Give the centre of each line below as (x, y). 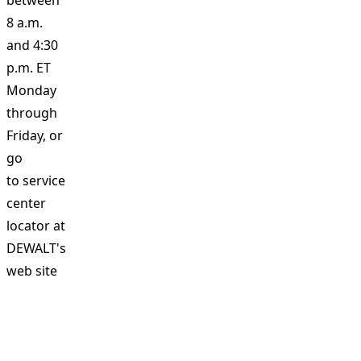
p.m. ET (29, 68)
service (44, 180)
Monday (31, 90)
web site (32, 271)
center (26, 203)
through (32, 113)
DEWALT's (36, 248)
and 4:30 (32, 45)
